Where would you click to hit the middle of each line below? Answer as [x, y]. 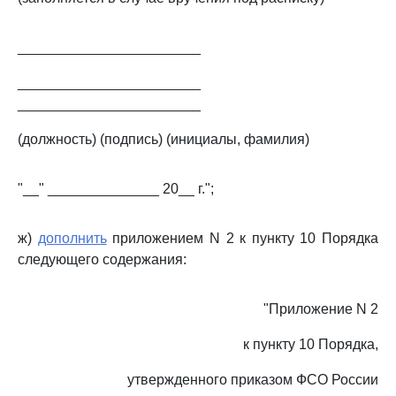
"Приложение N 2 [321, 309]
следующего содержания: [102, 259]
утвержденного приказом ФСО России [253, 380]
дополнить [72, 238]
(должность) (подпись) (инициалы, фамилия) [164, 139]
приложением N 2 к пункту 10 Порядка [242, 238]
